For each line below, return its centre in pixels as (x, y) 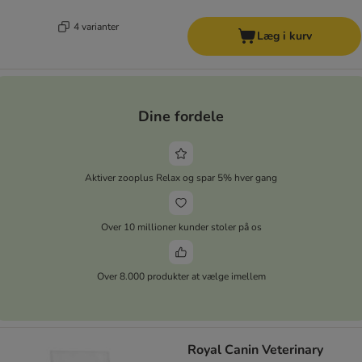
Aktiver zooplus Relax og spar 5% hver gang (181, 177)
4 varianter (96, 26)
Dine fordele (181, 116)
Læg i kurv (284, 36)
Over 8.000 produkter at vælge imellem (181, 276)
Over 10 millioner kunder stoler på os (181, 227)
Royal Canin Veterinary (255, 350)
